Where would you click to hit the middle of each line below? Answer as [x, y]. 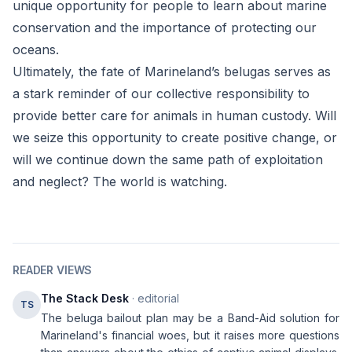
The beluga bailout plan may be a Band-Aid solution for [190, 318]
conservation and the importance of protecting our [165, 27]
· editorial [154, 298]
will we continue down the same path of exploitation [168, 159]
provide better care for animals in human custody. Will [174, 115]
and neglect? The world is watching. [120, 181]
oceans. [36, 49]
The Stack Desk [85, 298]
